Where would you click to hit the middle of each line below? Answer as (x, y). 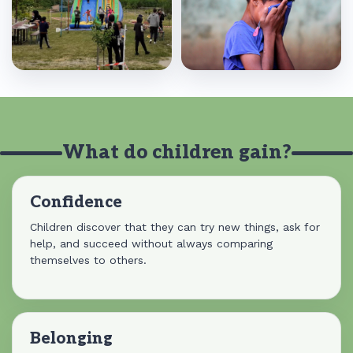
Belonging (71, 339)
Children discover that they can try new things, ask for (175, 227)
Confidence (76, 203)
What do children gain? (176, 152)
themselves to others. (88, 260)
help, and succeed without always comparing (151, 243)
